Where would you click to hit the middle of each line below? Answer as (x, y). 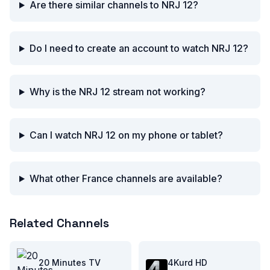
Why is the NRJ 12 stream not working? (117, 92)
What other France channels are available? (126, 179)
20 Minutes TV (70, 263)
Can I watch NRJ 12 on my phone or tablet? (126, 135)
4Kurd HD (187, 263)
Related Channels (59, 223)
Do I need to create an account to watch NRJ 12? (139, 49)
